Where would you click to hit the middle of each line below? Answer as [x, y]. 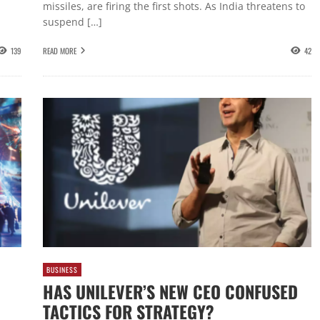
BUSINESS [62, 269]
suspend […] [72, 22]
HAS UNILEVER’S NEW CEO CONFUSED [170, 292]
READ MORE [59, 50]
